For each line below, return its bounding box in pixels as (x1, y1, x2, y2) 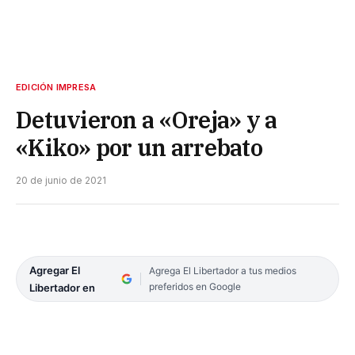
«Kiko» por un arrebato (16, 132, 263, 162)
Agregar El (29, 263, 80, 277)
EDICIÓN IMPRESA (16, 81, 97, 93)
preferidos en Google (148, 280, 241, 292)
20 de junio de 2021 (16, 174, 106, 186)
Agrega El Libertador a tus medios (148, 264, 296, 277)
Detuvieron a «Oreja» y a (16, 104, 277, 135)
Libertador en (29, 281, 95, 294)
